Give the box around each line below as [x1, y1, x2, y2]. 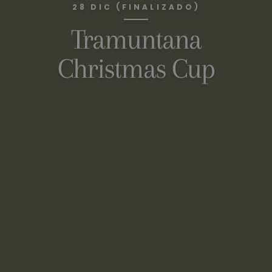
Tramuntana [71, 22, 201, 55]
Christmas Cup [58, 52, 214, 84]
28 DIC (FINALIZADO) [72, 1, 200, 12]
